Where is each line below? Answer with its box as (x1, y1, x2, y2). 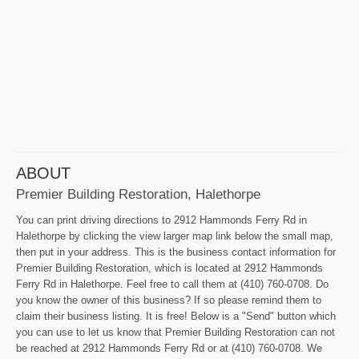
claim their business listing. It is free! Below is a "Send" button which (16, 310, 336, 323)
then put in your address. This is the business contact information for (16, 246, 336, 259)
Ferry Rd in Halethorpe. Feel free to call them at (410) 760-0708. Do (16, 278, 329, 291)
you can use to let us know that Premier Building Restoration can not (16, 326, 335, 339)
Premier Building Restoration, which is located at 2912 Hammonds (16, 262, 323, 275)
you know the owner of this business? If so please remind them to (16, 294, 321, 307)
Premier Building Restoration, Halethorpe (16, 185, 260, 202)
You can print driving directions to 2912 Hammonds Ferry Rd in (16, 214, 307, 227)
